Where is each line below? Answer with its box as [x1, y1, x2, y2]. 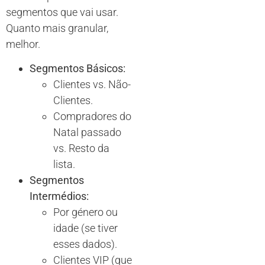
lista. [53, 157, 75, 170]
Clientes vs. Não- [53, 77, 131, 91]
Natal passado [53, 125, 121, 138]
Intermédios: [30, 189, 89, 202]
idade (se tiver [53, 221, 118, 234]
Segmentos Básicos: [30, 62, 125, 75]
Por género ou [53, 205, 118, 218]
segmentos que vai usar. [6, 5, 118, 18]
